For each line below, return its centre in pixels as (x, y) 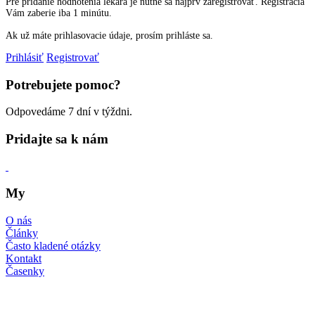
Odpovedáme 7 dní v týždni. (69, 112)
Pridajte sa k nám (57, 139)
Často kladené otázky (53, 246)
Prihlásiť (25, 57)
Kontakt (24, 259)
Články (22, 233)
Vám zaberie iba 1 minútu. (59, 13)
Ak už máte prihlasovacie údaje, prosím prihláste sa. (109, 35)
